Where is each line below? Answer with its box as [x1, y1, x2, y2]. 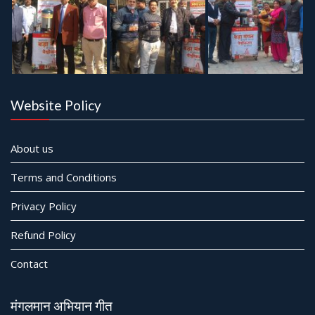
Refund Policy [11, 227, 76, 242]
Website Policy [11, 96, 101, 113]
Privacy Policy [11, 198, 77, 213]
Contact [11, 256, 48, 271]
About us [11, 141, 53, 155]
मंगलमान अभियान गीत [11, 297, 112, 314]
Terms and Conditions [11, 169, 117, 184]
